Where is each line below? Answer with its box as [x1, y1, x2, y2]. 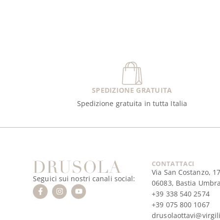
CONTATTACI [152, 159, 194, 168]
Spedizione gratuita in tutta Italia [77, 99, 188, 109]
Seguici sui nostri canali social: [33, 173, 136, 183]
